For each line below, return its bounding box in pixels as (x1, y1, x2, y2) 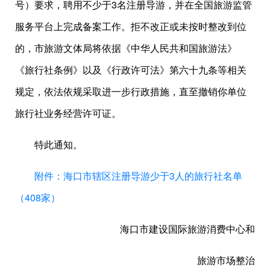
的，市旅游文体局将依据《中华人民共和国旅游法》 (15, 41, 237, 55)
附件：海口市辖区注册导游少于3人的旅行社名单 (34, 169, 242, 183)
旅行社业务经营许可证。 (15, 106, 121, 120)
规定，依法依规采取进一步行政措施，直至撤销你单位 (15, 84, 246, 98)
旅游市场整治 (197, 253, 255, 267)
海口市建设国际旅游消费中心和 (120, 222, 255, 236)
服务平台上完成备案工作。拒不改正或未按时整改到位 (15, 19, 246, 33)
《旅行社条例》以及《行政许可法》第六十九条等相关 (15, 63, 246, 77)
